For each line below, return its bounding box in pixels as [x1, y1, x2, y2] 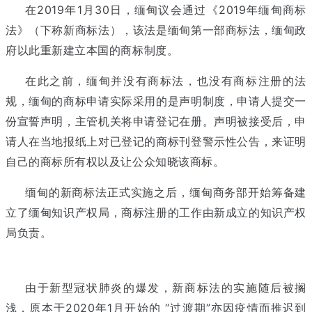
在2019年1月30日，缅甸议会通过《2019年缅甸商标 [25, 2, 306, 17]
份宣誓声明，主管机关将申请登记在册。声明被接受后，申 [6, 114, 306, 128]
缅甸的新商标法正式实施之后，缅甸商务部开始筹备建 [25, 185, 306, 199]
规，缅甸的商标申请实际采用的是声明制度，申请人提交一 [6, 93, 306, 108]
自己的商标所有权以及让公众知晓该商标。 [6, 154, 225, 169]
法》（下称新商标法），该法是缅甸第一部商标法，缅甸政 [6, 22, 306, 37]
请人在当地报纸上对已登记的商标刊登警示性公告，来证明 [6, 134, 306, 148]
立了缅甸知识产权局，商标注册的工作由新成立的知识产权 [6, 205, 306, 219]
